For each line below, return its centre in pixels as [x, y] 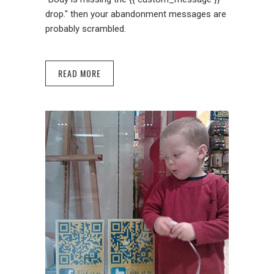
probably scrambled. [86, 29]
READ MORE [80, 73]
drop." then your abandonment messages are [136, 14]
